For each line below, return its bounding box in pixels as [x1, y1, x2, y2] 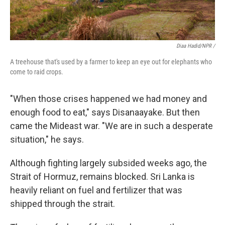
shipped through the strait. [10, 198, 115, 209]
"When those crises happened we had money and [10, 93, 207, 104]
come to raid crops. [10, 68, 63, 76]
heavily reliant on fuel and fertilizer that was [10, 185, 182, 195]
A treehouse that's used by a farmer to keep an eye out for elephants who [10, 58, 212, 66]
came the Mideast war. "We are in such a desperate [10, 121, 213, 131]
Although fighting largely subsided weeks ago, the [10, 158, 207, 168]
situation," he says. [10, 134, 84, 145]
